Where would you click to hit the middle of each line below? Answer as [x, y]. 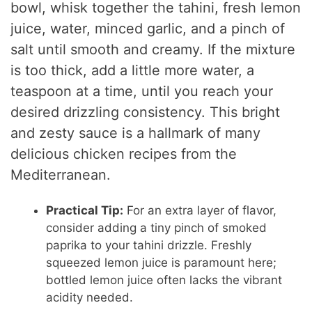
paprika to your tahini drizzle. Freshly [149, 245]
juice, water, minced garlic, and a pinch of [148, 29]
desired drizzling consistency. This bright [146, 112]
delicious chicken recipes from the [124, 154]
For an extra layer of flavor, [200, 211]
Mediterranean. [61, 175]
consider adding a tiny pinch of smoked [157, 228]
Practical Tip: [85, 211]
